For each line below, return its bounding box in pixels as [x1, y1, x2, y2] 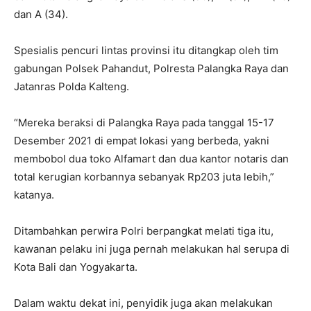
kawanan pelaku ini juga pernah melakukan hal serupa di [14, 242, 289, 256]
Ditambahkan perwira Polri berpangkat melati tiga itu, [14, 224, 274, 238]
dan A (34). [14, 8, 68, 22]
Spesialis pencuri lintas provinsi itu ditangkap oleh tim [14, 44, 278, 58]
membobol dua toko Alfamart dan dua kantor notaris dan [14, 152, 289, 166]
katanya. [14, 188, 54, 202]
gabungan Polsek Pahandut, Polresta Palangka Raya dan [14, 62, 289, 76]
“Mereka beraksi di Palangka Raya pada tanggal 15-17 [14, 116, 274, 130]
